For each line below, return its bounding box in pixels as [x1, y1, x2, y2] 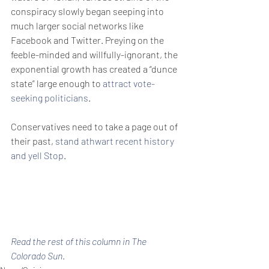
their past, [11, 135, 55, 147]
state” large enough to [11, 77, 103, 89]
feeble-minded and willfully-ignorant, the [11, 49, 180, 60]
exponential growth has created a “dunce [11, 63, 179, 74]
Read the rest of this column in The [11, 235, 148, 247]
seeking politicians [11, 92, 88, 103]
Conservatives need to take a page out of [11, 121, 180, 132]
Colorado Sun [11, 249, 62, 261]
